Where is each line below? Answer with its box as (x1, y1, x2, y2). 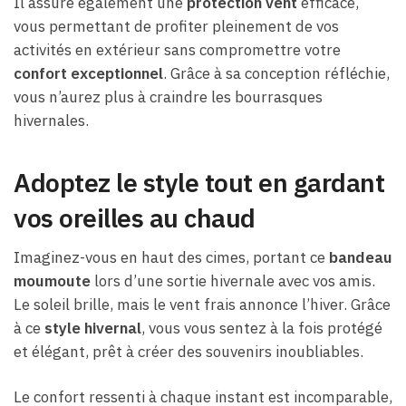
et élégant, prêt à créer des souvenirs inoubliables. (14, 341, 363, 362)
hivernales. (14, 110, 89, 130)
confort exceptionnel (14, 63, 163, 83)
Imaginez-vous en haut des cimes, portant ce (14, 246, 329, 267)
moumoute (14, 270, 91, 291)
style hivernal (44, 317, 141, 338)
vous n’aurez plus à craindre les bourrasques (14, 86, 323, 107)
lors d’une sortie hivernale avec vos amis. (91, 270, 375, 291)
